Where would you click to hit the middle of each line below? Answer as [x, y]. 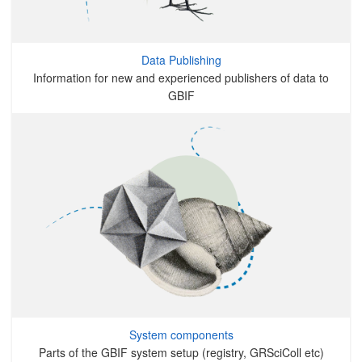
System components [181, 335]
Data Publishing [181, 60]
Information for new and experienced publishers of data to [181, 78]
